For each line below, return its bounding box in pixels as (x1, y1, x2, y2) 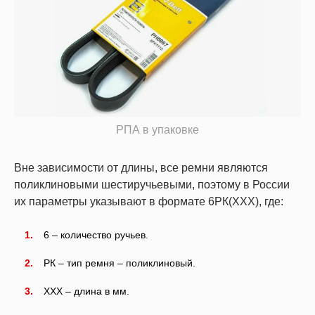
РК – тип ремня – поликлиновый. (44, 257, 195, 269)
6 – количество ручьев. (44, 229, 148, 240)
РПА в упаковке (116, 123, 199, 136)
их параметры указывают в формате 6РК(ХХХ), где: (14, 195, 283, 207)
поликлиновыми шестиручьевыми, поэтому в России (14, 178, 290, 191)
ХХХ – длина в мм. (44, 285, 129, 297)
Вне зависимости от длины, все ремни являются (14, 161, 268, 174)
